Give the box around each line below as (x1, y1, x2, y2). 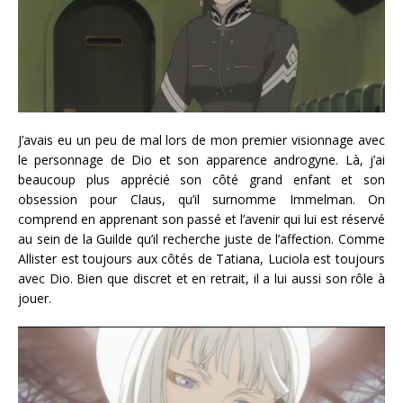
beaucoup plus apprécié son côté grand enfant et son (18, 171, 385, 189)
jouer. (18, 290, 51, 308)
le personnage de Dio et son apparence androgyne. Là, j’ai (18, 151, 385, 169)
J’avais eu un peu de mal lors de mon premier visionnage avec (18, 131, 385, 149)
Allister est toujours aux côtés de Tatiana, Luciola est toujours (18, 250, 385, 268)
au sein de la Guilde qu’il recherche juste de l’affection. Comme (18, 230, 385, 248)
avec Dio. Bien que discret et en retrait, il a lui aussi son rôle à (18, 270, 385, 288)
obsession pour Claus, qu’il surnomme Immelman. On (18, 191, 385, 209)
